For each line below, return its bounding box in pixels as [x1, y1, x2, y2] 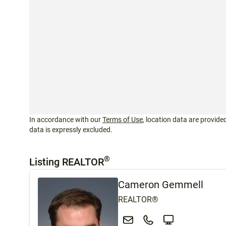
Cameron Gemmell [118, 178, 203, 191]
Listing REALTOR [29, 155, 104, 168]
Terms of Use [102, 115, 143, 124]
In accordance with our [29, 115, 102, 124]
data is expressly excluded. [29, 125, 112, 134]
